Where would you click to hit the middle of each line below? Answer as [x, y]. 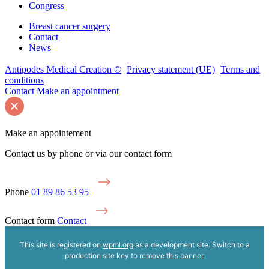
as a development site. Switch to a [191, 244]
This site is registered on [61, 244]
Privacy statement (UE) [171, 69]
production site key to [102, 255]
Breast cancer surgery [70, 26]
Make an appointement [48, 133]
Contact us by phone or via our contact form [88, 153]
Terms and [240, 69]
